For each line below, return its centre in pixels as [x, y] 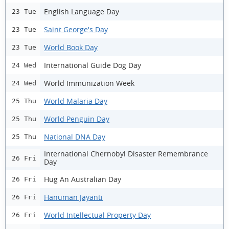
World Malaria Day [76, 101]
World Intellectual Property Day [97, 215]
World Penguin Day [77, 119]
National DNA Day [75, 136]
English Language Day [82, 11]
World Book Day [71, 47]
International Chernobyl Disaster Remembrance [126, 154]
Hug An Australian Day [83, 179]
